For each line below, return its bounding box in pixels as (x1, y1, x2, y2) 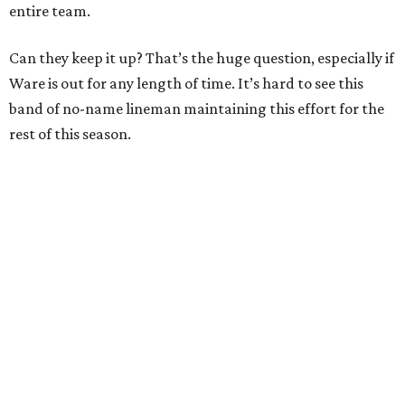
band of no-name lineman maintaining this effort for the (9, 99, 384, 118)
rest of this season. (9, 125, 131, 144)
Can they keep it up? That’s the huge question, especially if (9, 49, 394, 68)
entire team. (9, 2, 90, 21)
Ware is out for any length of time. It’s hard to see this (9, 74, 363, 93)
